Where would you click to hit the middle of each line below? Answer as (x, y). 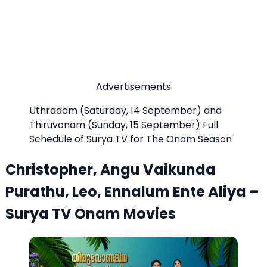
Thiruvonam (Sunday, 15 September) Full (124, 125)
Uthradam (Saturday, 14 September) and (125, 110)
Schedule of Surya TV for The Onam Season (131, 139)
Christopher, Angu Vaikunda (111, 169)
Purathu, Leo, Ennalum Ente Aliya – (132, 191)
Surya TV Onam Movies (91, 213)
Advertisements (133, 86)
